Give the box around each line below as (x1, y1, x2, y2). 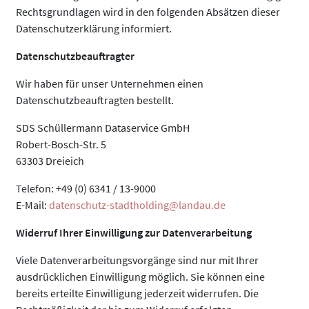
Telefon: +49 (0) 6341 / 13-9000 (16, 181, 156, 195)
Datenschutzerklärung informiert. (16, 21, 172, 35)
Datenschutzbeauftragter (16, 49, 134, 63)
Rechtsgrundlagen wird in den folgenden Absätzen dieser (16, 5, 280, 19)
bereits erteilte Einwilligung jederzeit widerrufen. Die (16, 286, 259, 300)
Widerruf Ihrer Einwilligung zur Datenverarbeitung (16, 226, 252, 239)
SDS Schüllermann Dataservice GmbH (16, 121, 190, 134)
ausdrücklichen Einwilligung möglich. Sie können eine (16, 270, 265, 283)
